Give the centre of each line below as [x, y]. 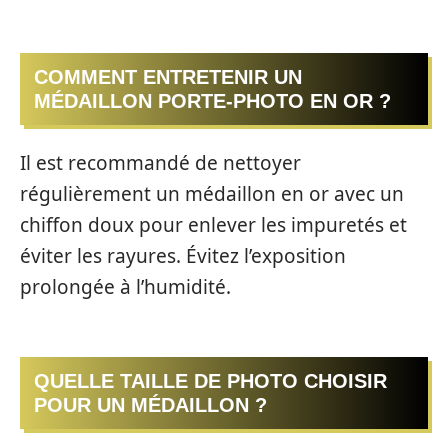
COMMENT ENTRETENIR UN [168, 77]
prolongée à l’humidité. [125, 286]
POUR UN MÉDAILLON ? [150, 405]
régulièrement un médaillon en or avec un [212, 193]
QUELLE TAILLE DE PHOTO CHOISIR [210, 381]
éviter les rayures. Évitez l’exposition [183, 255]
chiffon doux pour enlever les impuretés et [213, 224]
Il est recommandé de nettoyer [160, 162]
